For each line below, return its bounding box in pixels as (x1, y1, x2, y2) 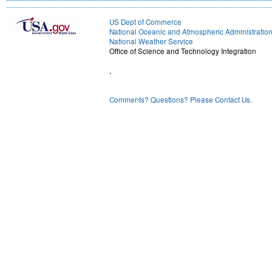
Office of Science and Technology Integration (109, 46, 256, 56)
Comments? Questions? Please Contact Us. (109, 95, 252, 105)
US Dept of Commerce (109, 17, 182, 27)
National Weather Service (109, 36, 193, 47)
